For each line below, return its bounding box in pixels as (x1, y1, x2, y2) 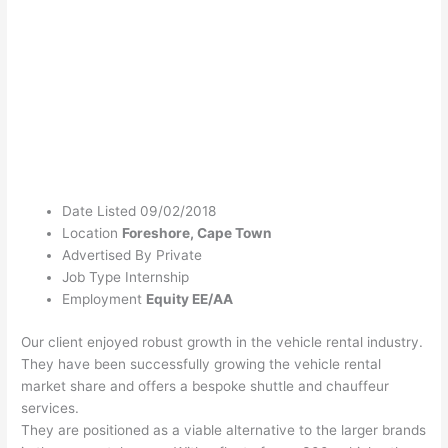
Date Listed (62, 203, 137, 220)
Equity (146, 291, 190, 308)
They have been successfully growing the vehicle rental (21, 355, 382, 372)
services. (21, 399, 80, 416)
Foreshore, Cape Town (122, 225, 273, 242)
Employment (62, 291, 147, 308)
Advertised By (62, 247, 153, 264)
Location (62, 225, 119, 242)
